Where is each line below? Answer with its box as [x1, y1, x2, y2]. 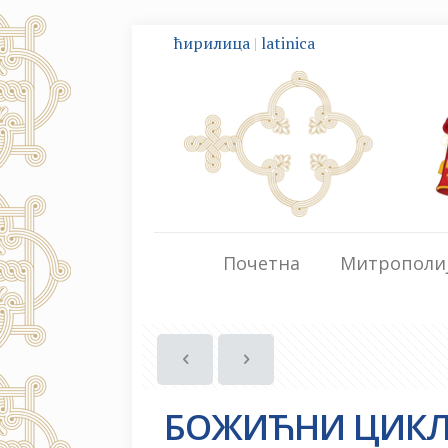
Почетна [223, 251, 300, 276]
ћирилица [174, 32, 250, 54]
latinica [261, 32, 315, 54]
